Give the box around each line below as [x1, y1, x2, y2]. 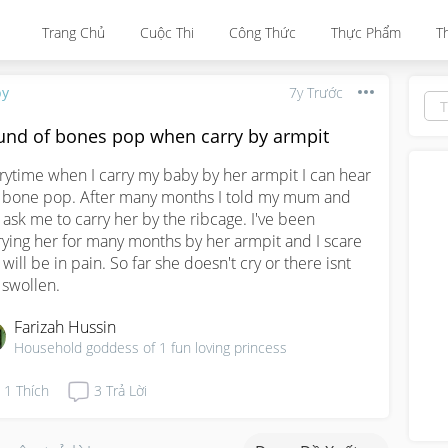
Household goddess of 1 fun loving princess [14, 338, 287, 357]
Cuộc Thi [140, 23, 194, 42]
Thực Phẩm [331, 23, 401, 42]
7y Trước [289, 82, 343, 102]
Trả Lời [106, 380, 147, 400]
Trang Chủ [42, 23, 105, 42]
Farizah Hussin [14, 316, 116, 338]
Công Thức [229, 23, 296, 42]
